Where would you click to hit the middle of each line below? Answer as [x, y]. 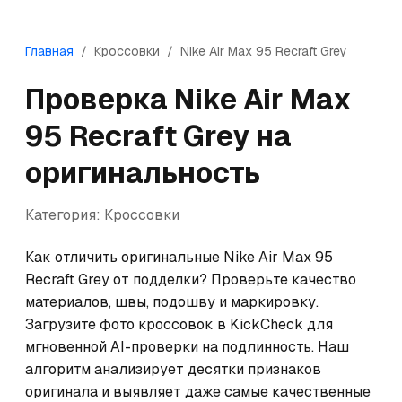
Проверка [100, 99]
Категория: [65, 215]
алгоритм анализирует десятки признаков [173, 369]
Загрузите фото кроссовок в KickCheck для [179, 324]
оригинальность [143, 173]
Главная [49, 51]
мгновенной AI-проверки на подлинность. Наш [187, 347]
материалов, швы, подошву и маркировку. [172, 302]
